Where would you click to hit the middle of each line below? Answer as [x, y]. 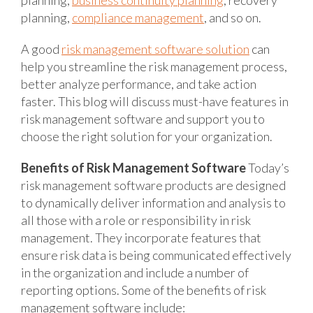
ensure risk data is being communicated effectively [156, 255]
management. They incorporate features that [141, 237]
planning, [46, 17]
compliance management [138, 17]
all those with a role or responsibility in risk [136, 220]
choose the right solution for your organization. [147, 136]
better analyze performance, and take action [139, 83]
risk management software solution [155, 49]
